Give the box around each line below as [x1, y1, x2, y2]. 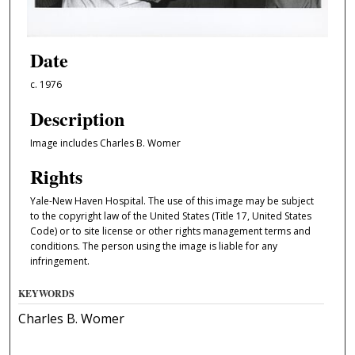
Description [29, 104, 124, 132]
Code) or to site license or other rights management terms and [29, 223, 311, 238]
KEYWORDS [18, 287, 75, 301]
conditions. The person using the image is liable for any [29, 239, 277, 253]
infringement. [29, 254, 90, 268]
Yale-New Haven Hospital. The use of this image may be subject [29, 193, 314, 208]
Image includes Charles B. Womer [29, 136, 181, 150]
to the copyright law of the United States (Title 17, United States [29, 208, 311, 223]
